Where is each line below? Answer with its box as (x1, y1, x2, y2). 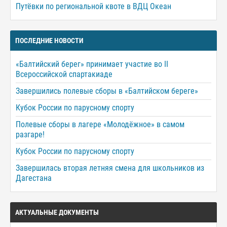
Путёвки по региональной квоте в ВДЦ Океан (16, 2, 171, 12)
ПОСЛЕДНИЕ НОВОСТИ (15, 36, 83, 45)
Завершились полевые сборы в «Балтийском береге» (16, 86, 198, 96)
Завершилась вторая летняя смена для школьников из (16, 163, 204, 173)
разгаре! (16, 130, 45, 140)
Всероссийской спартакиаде (16, 69, 112, 80)
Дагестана (16, 173, 52, 183)
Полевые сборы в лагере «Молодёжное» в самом (16, 120, 184, 130)
